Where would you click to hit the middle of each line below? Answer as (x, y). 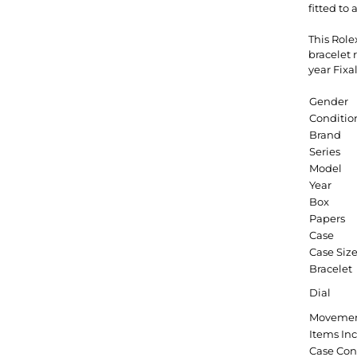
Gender (329, 101)
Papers (327, 218)
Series (325, 151)
